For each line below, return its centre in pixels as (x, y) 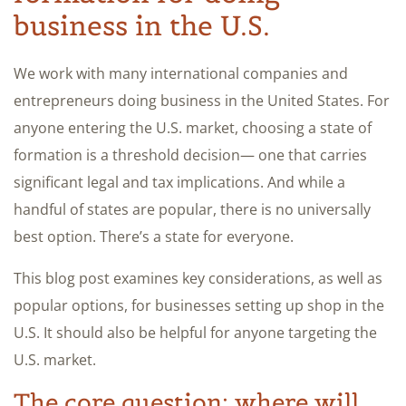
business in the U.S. (142, 25)
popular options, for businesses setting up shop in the (199, 305)
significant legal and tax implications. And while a (179, 182)
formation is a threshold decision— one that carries (190, 155)
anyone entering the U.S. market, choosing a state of (193, 127)
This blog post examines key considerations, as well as (198, 278)
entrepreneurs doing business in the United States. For (202, 100)
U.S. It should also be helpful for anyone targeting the (195, 332)
